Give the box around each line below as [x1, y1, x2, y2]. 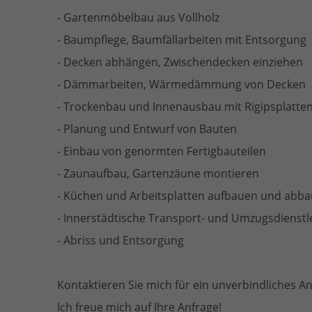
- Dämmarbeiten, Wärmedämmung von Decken [57, 76, 306, 92]
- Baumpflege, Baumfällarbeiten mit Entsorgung [57, 31, 306, 47]
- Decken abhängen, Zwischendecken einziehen [57, 54, 303, 70]
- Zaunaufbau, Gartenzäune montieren [57, 165, 259, 181]
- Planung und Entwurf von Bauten [57, 120, 237, 136]
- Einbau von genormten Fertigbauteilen [57, 143, 266, 159]
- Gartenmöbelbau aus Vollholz [57, 9, 219, 25]
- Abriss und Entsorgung [57, 232, 184, 248]
